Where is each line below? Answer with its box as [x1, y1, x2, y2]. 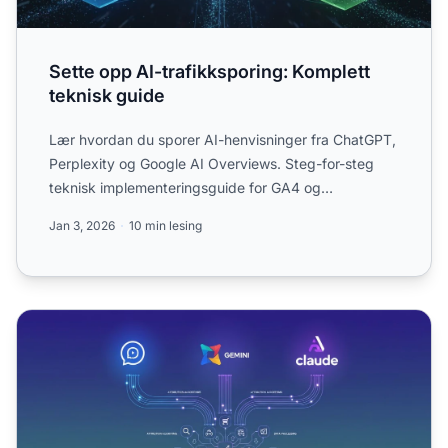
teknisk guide [49, 84, 165, 106]
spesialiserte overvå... [49, 202, 191, 220]
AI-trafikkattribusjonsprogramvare [16, 310, 271, 331]
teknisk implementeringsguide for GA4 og [49, 178, 321, 196]
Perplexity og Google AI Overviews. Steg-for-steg [49, 154, 374, 172]
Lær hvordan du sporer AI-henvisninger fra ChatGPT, [49, 130, 396, 148]
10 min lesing [129, 217, 202, 233]
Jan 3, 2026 [49, 217, 115, 233]
